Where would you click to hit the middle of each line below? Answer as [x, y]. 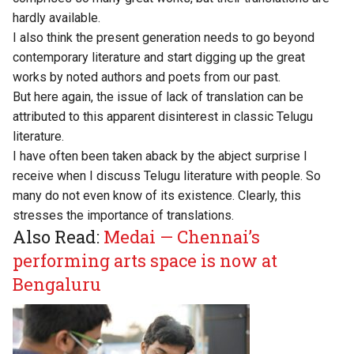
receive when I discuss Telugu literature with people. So [167, 176]
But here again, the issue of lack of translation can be [158, 97]
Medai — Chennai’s [182, 237]
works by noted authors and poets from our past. [147, 77]
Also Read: [58, 237]
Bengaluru [57, 284]
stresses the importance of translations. [123, 216]
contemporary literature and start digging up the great [159, 58]
